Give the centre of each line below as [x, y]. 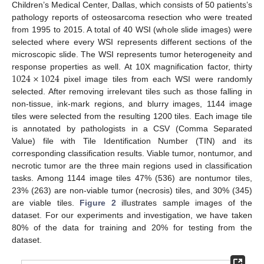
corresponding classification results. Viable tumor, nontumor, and [132, 154]
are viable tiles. [46, 203]
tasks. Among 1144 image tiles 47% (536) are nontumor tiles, [132, 178]
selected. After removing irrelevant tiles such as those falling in [132, 92]
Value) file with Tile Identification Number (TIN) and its [132, 141]
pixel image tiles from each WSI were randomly [156, 79]
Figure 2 [98, 203]
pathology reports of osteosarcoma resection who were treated [132, 17]
